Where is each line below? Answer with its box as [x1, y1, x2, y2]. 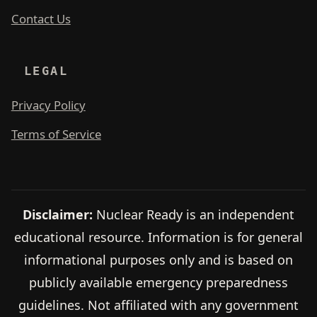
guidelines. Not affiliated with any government [18, 296, 299, 313]
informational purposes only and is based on [24, 250, 293, 268]
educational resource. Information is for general [14, 228, 303, 246]
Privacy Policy [11, 96, 86, 113]
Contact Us [11, 10, 71, 27]
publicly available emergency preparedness [29, 273, 288, 291]
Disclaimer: [23, 205, 93, 223]
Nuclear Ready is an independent [93, 205, 294, 223]
